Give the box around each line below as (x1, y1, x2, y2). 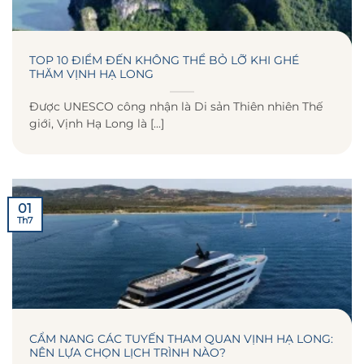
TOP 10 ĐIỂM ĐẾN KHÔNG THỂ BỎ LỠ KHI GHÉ (29, 54, 299, 67)
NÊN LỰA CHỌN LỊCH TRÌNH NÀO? (29, 345, 226, 359)
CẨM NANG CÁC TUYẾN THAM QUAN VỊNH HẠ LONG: (29, 331, 333, 345)
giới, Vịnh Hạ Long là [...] (29, 116, 164, 130)
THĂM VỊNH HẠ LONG (29, 67, 154, 81)
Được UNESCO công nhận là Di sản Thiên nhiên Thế (29, 99, 323, 113)
